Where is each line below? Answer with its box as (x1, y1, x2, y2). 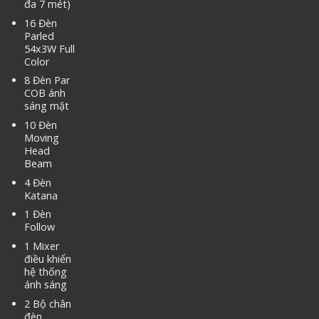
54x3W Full (23, 41, 75, 56)
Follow (23, 220, 55, 234)
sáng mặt (23, 99, 69, 113)
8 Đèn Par (23, 73, 70, 88)
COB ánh (23, 86, 66, 100)
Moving (23, 131, 59, 145)
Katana (23, 188, 58, 202)
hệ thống (23, 264, 67, 278)
